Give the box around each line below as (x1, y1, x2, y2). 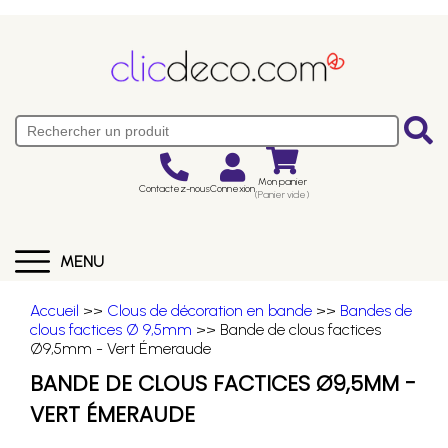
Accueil (30, 301, 79, 320)
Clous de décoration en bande (107, 301, 312, 320)
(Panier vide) (255, 188, 309, 201)
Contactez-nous (139, 181, 210, 195)
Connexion (210, 181, 255, 195)
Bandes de (340, 301, 412, 320)
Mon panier (257, 175, 307, 188)
